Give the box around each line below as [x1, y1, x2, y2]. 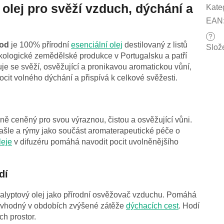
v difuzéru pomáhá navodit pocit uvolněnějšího [12, 137, 178, 146]
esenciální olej [71, 40, 122, 49]
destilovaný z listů [122, 40, 187, 49]
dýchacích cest [126, 201, 178, 210]
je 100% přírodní [9, 40, 71, 49]
